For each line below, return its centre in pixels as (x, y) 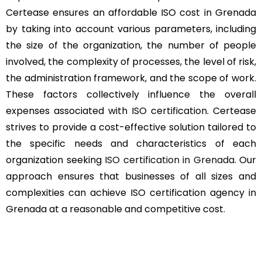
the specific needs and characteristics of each (131, 143)
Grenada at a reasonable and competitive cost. (116, 209)
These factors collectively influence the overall (131, 94)
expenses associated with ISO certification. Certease (131, 111)
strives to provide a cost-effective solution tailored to (131, 127)
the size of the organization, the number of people (131, 45)
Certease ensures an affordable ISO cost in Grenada (131, 12)
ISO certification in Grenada (170, 160)
